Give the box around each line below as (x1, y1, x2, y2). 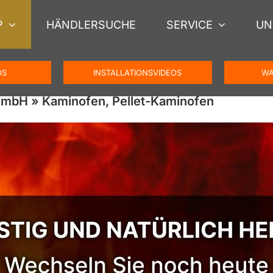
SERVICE (166, 18, 213, 31)
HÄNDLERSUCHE (46, 18, 136, 31)
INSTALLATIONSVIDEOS (93, 68, 182, 77)
